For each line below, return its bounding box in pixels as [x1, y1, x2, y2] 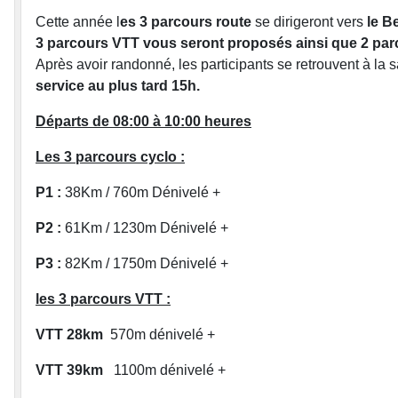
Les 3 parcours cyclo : [36, 149, 185, 164]
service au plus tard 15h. [36, 78, 200, 93]
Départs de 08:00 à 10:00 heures [36, 114, 251, 129]
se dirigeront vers [251, 14, 367, 29]
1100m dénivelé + [103, 362, 226, 378]
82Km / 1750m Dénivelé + [61, 256, 228, 271]
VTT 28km [36, 327, 103, 342]
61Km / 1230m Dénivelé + [61, 220, 228, 235]
